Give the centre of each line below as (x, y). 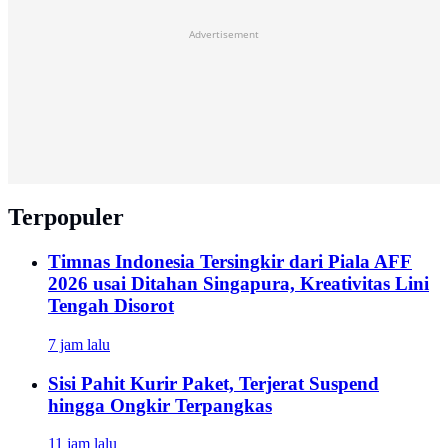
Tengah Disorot (111, 306)
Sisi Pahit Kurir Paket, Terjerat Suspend (213, 383)
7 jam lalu (79, 344)
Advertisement (224, 34)
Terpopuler (66, 217)
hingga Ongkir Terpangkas (160, 405)
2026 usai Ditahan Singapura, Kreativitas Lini (238, 284)
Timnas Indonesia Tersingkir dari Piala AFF (230, 262)
